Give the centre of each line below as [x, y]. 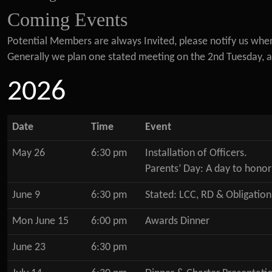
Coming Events [67, 19]
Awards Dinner [177, 221]
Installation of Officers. [196, 153]
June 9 [26, 195]
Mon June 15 [40, 221]
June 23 [29, 247]
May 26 [29, 153]
